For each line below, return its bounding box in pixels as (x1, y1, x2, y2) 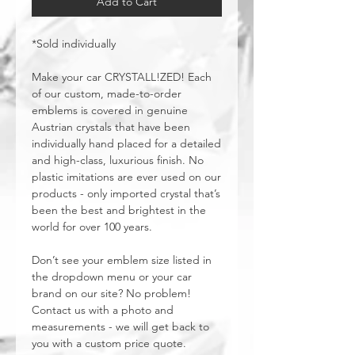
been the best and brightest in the (32, 203, 206, 217)
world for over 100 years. (32, 219, 152, 234)
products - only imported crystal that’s (32, 186, 220, 200)
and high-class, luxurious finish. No (32, 153, 204, 167)
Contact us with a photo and (32, 303, 174, 317)
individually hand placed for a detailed (32, 136, 221, 151)
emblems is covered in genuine (32, 103, 188, 117)
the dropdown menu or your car (32, 269, 192, 284)
